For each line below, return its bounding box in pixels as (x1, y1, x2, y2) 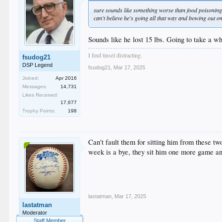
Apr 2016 (55, 75, 77, 81)
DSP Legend (22, 61, 53, 68)
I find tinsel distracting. (88, 51, 143, 59)
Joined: (22, 75, 40, 81)
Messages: (22, 83, 48, 89)
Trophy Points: (22, 108, 56, 113)
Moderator (22, 209, 48, 216)
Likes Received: (22, 92, 59, 98)
